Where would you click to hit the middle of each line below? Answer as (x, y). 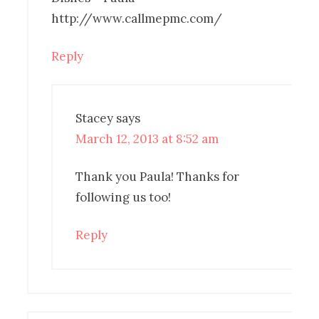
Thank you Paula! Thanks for (158, 176)
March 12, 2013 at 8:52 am (147, 138)
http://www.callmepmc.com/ (137, 18)
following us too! (124, 197)
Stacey (95, 118)
